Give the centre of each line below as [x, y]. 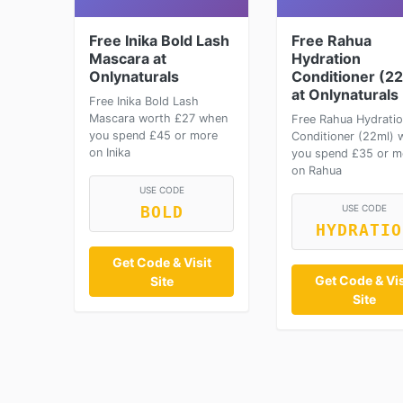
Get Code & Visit [161, 262]
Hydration [326, 58]
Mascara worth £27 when [158, 118]
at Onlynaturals [345, 94]
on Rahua [317, 170]
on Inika [110, 152]
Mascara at [128, 58]
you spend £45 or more [153, 135]
